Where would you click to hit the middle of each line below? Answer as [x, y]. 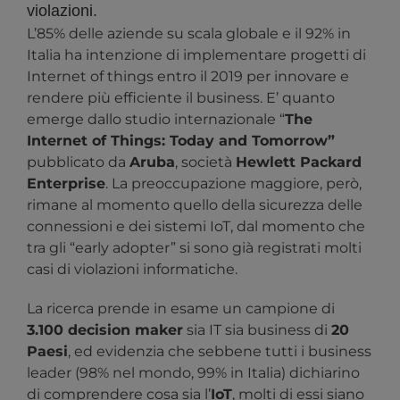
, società [205, 162]
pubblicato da [78, 162]
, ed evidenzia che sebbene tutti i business [220, 352]
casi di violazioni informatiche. [132, 270]
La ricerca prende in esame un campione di [181, 309]
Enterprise [66, 184]
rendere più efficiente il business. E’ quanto [181, 98]
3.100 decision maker [105, 330]
